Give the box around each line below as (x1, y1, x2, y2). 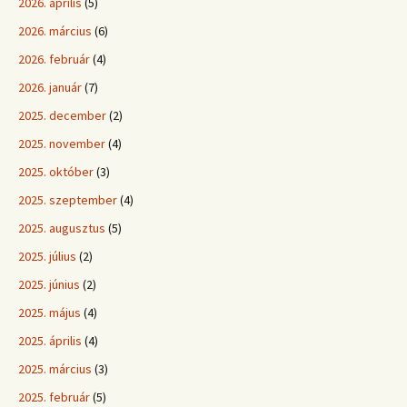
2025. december (18, 107, 106, 124)
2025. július (18, 248, 76, 264)
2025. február (18, 389, 90, 405)
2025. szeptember (18, 192, 117, 208)
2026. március (18, 23, 92, 39)
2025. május (18, 304, 81, 321)
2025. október (18, 164, 94, 180)
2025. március (18, 361, 92, 377)
